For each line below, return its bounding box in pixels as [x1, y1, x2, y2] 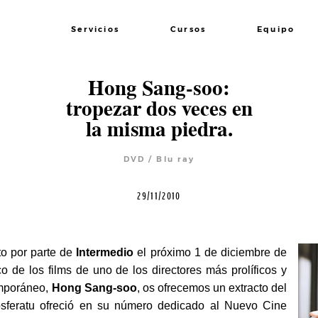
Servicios [70, 25, 119, 35]
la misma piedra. [85, 118, 233, 141]
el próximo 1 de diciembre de [133, 246, 287, 258]
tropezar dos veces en [65, 97, 253, 121]
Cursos [170, 25, 206, 35]
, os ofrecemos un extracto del [136, 281, 287, 294]
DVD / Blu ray [123, 154, 195, 164]
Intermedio [76, 246, 134, 258]
